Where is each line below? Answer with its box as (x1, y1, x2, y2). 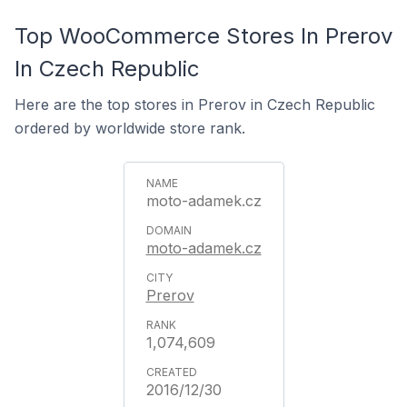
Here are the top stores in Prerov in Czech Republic (15, 95, 375, 114)
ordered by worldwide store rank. (15, 119, 245, 137)
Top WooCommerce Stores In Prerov (15, 23, 392, 49)
